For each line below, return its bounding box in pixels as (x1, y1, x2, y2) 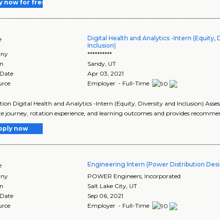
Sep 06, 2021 (87, 192, 124, 200)
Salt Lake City (87, 182, 127, 190)
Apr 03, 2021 (87, 70, 124, 78)
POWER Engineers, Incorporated (87, 172, 181, 180)
